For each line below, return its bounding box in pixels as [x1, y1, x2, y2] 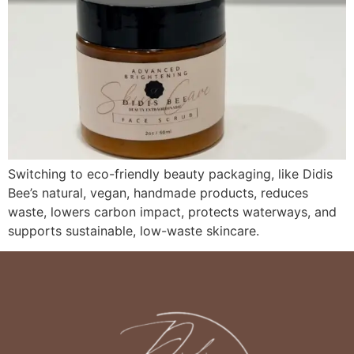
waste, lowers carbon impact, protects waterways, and [8, 204, 337, 220]
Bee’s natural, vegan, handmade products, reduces [8, 185, 308, 201]
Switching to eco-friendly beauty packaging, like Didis [8, 166, 333, 182]
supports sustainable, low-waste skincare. [8, 223, 259, 239]
